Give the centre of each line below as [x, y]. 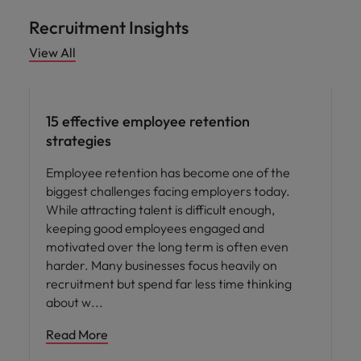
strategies [79, 140]
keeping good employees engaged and [155, 228]
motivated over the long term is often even [167, 246]
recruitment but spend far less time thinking [169, 283]
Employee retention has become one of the [168, 172]
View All [52, 52]
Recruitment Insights [109, 27]
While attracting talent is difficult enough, [160, 209]
